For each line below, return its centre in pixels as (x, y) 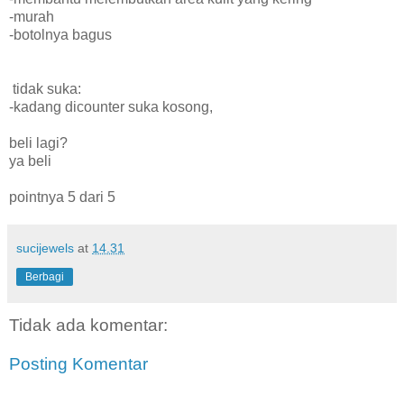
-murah (32, 16)
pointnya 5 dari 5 (62, 197)
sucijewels (45, 248)
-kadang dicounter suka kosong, (111, 106)
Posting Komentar (78, 364)
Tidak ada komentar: (88, 325)
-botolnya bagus (60, 34)
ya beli (30, 161)
